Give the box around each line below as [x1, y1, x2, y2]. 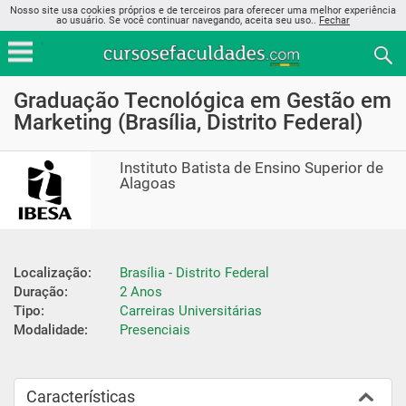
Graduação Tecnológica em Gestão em [14, 88, 391, 113]
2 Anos [120, 283, 162, 300]
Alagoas [120, 174, 177, 192]
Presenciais [120, 321, 190, 338]
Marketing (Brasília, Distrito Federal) [14, 110, 362, 135]
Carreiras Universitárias [120, 302, 262, 319]
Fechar [319, 14, 350, 26]
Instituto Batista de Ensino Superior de [120, 159, 384, 177]
